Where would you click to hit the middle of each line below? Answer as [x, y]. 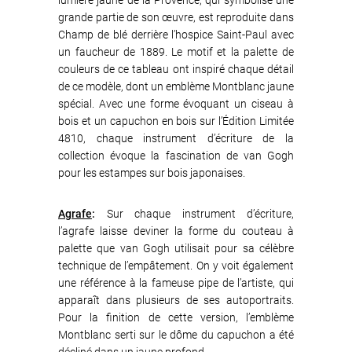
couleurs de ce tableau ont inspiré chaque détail [176, 69]
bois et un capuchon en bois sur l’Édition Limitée [176, 121]
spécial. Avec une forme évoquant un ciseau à [176, 104]
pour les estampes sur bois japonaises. [152, 173]
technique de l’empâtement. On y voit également [176, 266]
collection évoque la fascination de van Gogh [176, 156]
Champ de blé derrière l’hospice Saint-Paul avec [176, 35]
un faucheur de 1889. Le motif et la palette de [176, 52]
